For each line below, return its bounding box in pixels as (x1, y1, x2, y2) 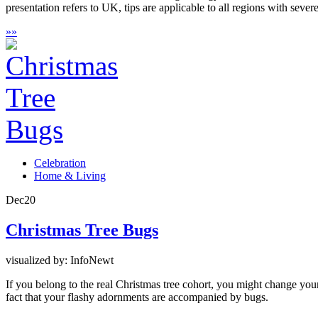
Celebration (34, 157, 86, 170)
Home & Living (34, 170, 106, 182)
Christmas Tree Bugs (6, 221, 158, 240)
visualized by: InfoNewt (6, 254, 114, 267)
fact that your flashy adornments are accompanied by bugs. (6, 291, 268, 304)
